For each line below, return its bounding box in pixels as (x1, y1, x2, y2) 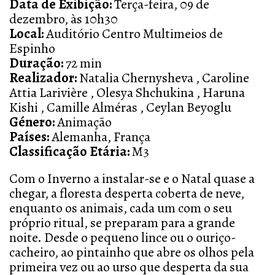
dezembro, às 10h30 (9, 10, 118, 28)
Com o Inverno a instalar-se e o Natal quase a (9, 169, 255, 188)
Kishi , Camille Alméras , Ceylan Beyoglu (9, 98, 231, 117)
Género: (9, 113, 55, 131)
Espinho (9, 39, 55, 58)
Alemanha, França (49, 128, 150, 146)
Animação (55, 113, 112, 131)
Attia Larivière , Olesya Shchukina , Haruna (9, 83, 245, 102)
